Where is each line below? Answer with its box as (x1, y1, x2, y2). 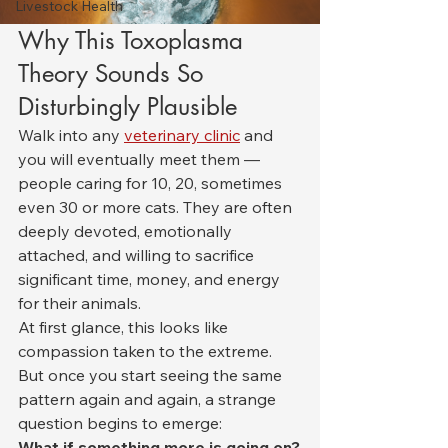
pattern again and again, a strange (18, 389, 280, 409)
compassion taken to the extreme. (18, 341, 276, 361)
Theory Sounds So (18, 58, 210, 89)
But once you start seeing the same (18, 365, 286, 385)
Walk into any (18, 125, 124, 145)
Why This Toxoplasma (18, 25, 250, 56)
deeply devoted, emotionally (18, 221, 236, 241)
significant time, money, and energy (18, 269, 284, 289)
